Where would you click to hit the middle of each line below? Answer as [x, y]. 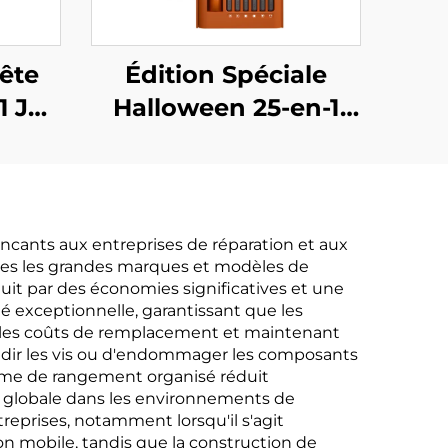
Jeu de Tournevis [226, 140]
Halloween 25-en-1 [226, 107]
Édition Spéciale [226, 74]
